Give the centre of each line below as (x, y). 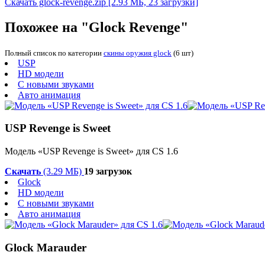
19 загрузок (108, 172)
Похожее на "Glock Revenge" (96, 27)
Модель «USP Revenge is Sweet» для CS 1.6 (91, 151)
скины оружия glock (138, 53)
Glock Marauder (46, 247)
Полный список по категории (54, 53)
